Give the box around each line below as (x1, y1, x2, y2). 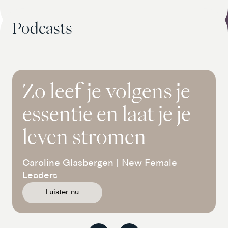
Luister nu (45, 189, 79, 197)
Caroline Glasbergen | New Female (22, 159, 177, 169)
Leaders (22, 171, 58, 181)
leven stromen (22, 127, 146, 147)
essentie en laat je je (22, 104, 191, 124)
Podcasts (12, 21, 72, 36)
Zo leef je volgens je (22, 81, 190, 101)
